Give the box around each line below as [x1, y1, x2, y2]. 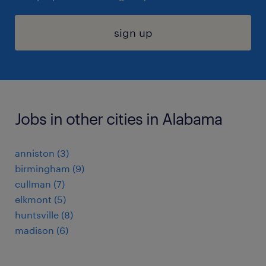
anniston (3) [15, 147, 69, 159]
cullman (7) [15, 178, 65, 189]
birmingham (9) [15, 163, 84, 174]
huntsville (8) [15, 209, 73, 220]
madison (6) [15, 224, 68, 236]
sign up [113, 26, 153, 39]
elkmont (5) [15, 194, 66, 205]
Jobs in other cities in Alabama [15, 109, 222, 128]
